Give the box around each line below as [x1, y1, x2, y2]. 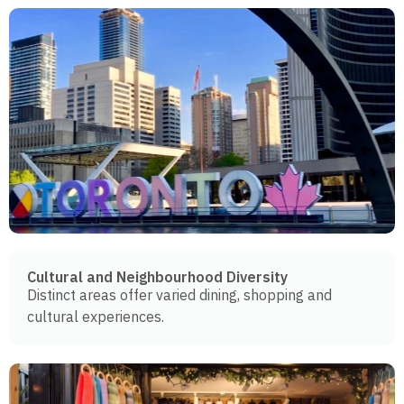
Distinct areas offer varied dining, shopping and [27, 286, 332, 305]
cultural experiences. [27, 308, 164, 326]
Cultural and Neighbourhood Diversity [27, 268, 288, 287]
